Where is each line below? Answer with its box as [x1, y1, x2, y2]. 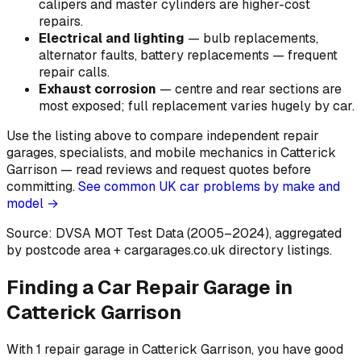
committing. [6, 177, 75, 195]
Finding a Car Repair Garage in [6, 274, 293, 300]
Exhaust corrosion [39, 80, 156, 98]
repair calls [39, 63, 107, 81]
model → [6, 194, 59, 212]
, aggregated [269, 224, 342, 242]
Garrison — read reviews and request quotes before [6, 160, 311, 178]
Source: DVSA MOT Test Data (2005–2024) [6, 224, 269, 242]
